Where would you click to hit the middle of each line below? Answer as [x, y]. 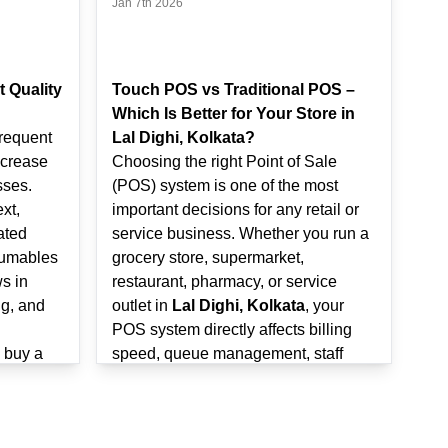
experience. [153, 401]
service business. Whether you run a [240, 233]
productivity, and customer [204, 377]
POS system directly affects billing [232, 329]
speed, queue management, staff [227, 353]
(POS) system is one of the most [225, 185]
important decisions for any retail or [235, 209]
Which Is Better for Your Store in [233, 113]
